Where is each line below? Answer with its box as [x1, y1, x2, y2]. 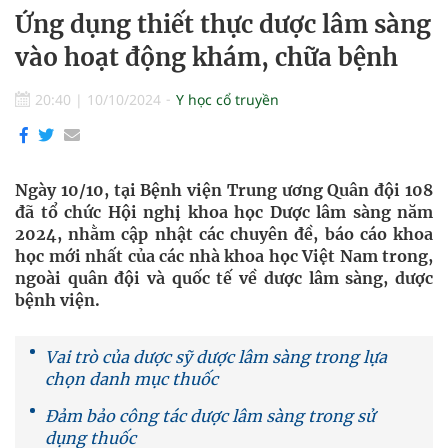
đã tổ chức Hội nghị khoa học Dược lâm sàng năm [15, 202, 433, 222]
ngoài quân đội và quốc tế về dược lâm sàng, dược [15, 268, 433, 288]
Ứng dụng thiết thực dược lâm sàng [15, 9, 431, 40]
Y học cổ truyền [176, 90, 279, 109]
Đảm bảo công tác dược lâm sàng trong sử [45, 406, 375, 426]
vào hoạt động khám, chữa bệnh [15, 42, 398, 73]
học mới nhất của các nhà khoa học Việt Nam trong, [15, 246, 433, 266]
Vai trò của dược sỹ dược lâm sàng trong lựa [45, 347, 387, 367]
